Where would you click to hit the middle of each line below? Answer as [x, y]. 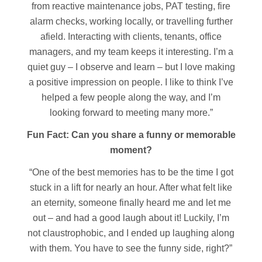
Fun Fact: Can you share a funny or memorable [131, 135]
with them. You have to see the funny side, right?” [131, 248]
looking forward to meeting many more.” [131, 113]
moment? [131, 150]
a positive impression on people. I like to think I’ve [131, 82]
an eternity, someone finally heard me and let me [131, 203]
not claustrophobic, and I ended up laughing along [131, 233]
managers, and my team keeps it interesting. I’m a [131, 52]
